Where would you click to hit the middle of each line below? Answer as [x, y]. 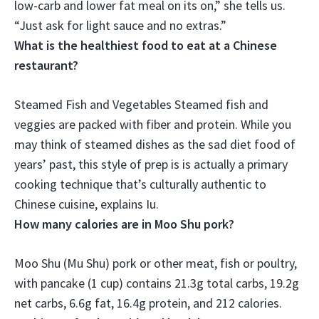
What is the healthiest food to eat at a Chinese [146, 45]
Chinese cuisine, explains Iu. [87, 204]
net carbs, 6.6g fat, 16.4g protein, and [115, 303]
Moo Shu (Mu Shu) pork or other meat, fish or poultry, [156, 263]
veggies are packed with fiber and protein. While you [153, 124]
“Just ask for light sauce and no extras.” [120, 25]
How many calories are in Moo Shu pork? [124, 224]
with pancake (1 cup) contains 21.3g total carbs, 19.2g [157, 283]
